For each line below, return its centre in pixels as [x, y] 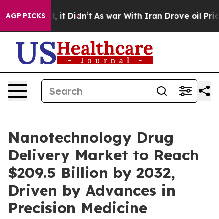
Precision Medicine [77, 208]
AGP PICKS [26, 16]
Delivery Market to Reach [103, 155]
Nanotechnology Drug [91, 137]
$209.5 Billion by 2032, [91, 173]
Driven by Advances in [92, 190]
